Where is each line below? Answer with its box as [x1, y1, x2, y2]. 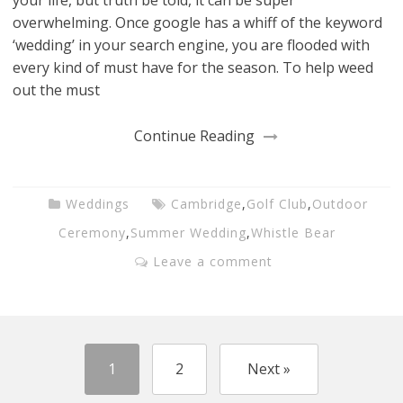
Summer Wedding [130, 224, 246, 242]
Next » [247, 358, 291, 379]
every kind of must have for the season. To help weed [13, 58, 374, 78]
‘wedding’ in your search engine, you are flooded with [13, 35, 371, 56]
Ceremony [58, 224, 126, 242]
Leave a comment [153, 253, 273, 271]
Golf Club [246, 195, 308, 213]
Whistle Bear [251, 224, 336, 242]
